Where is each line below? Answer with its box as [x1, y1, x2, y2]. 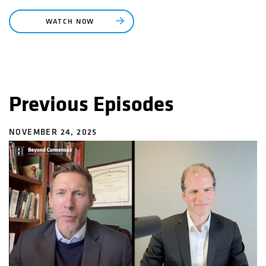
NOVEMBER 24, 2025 [9, 128, 97, 138]
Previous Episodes [9, 91, 174, 118]
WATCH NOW [46, 18, 97, 26]
